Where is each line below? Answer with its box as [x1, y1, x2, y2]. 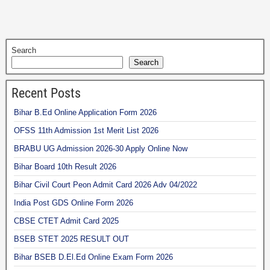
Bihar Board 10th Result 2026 [14, 162, 116, 171]
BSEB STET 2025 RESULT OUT [14, 234, 129, 243]
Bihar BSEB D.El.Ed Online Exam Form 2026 [14, 252, 173, 262]
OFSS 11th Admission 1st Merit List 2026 [14, 125, 159, 135]
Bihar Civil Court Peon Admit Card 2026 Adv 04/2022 [14, 180, 197, 189]
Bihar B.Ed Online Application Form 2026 [14, 107, 157, 117]
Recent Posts [11, 85, 81, 101]
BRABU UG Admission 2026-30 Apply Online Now [14, 143, 187, 153]
